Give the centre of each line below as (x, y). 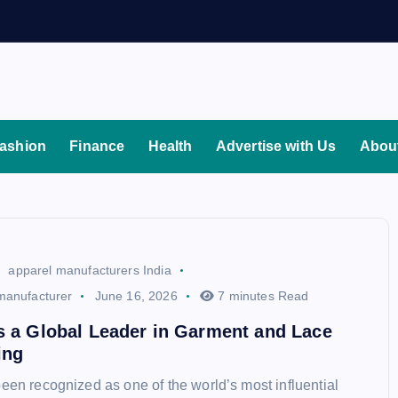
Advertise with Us (276, 146)
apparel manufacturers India (90, 271)
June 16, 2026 (136, 295)
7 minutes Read (262, 295)
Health (170, 146)
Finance (97, 146)
